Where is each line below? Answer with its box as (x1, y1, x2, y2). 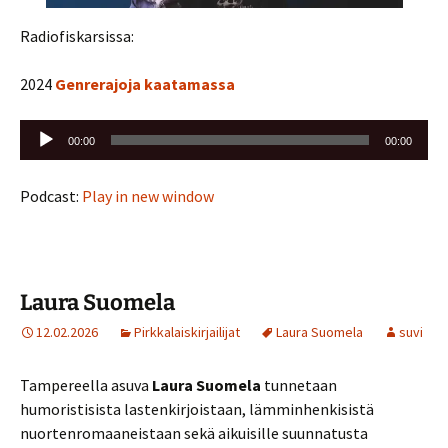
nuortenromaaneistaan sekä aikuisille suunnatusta (20, 423, 368, 443)
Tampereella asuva (20, 375, 152, 395)
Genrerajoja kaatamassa (55, 74, 238, 94)
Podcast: (20, 186, 82, 206)
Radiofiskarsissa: (20, 26, 134, 46)
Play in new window (82, 186, 214, 206)
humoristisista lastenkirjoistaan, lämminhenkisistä (20, 399, 374, 419)
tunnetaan (261, 375, 337, 395)
